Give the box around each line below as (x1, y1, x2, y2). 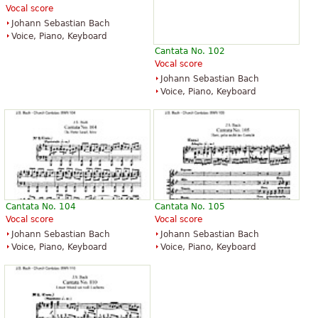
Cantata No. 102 (155, 46, 225, 57)
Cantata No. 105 (155, 201, 225, 212)
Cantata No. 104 (6, 201, 76, 212)
